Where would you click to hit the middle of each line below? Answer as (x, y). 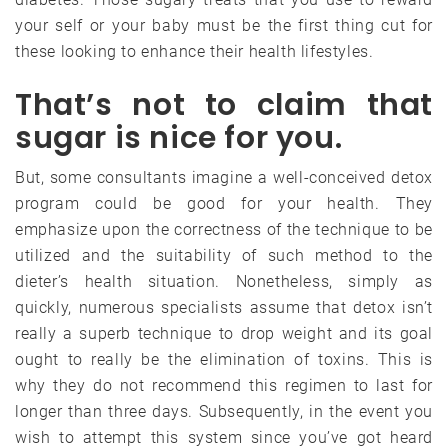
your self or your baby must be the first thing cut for (224, 25)
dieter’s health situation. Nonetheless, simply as (224, 281)
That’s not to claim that (224, 104)
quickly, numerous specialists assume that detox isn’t (224, 307)
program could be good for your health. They (224, 203)
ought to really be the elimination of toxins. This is (224, 359)
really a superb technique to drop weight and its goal (224, 333)
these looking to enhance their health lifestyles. (194, 51)
